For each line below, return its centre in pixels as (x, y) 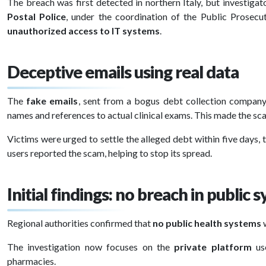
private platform (213, 247)
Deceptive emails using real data (123, 72)
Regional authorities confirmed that (80, 223)
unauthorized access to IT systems (83, 31)
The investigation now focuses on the (91, 247)
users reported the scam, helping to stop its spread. (110, 153)
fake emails (52, 101)
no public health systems (207, 223)
